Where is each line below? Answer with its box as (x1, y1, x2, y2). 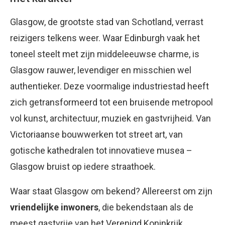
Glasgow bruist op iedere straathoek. (10, 161, 156, 172)
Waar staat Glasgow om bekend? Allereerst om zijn (10, 186, 212, 196)
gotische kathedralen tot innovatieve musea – (10, 145, 192, 156)
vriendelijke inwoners (10, 202, 98, 212)
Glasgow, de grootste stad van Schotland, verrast (10, 17, 203, 27)
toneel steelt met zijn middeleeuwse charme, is (10, 49, 199, 59)
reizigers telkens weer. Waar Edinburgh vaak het (10, 33, 200, 43)
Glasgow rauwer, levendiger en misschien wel (10, 65, 191, 75)
